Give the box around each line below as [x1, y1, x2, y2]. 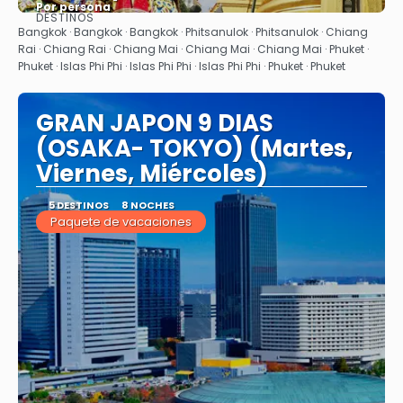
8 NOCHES [121, 198, 175, 212]
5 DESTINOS [48, 198, 109, 212]
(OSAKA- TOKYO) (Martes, [36, 132, 353, 165]
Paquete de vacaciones [50, 213, 192, 230]
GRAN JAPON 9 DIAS [36, 107, 273, 139]
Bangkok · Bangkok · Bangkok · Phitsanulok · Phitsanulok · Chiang [18, 24, 368, 40]
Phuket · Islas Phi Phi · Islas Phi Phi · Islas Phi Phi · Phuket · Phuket [18, 58, 345, 74]
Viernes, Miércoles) [36, 157, 268, 190]
